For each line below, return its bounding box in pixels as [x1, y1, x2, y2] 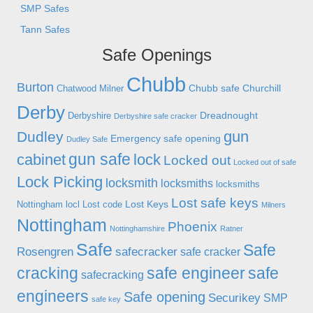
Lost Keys [125, 198, 168, 210]
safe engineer [147, 263, 245, 282]
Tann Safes [20, 23, 70, 35]
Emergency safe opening [110, 132, 221, 144]
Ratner [220, 224, 243, 233]
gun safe [68, 150, 131, 168]
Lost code [82, 198, 122, 210]
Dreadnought [200, 109, 258, 121]
